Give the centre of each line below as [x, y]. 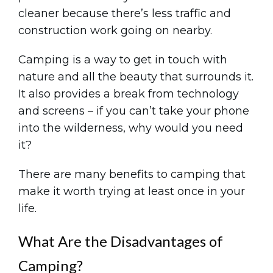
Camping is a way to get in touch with [123, 60]
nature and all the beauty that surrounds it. [136, 77]
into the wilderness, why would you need [131, 128]
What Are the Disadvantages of [121, 241]
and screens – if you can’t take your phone [134, 111]
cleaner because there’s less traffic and [125, 13]
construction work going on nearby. [115, 30]
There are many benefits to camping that [132, 174]
